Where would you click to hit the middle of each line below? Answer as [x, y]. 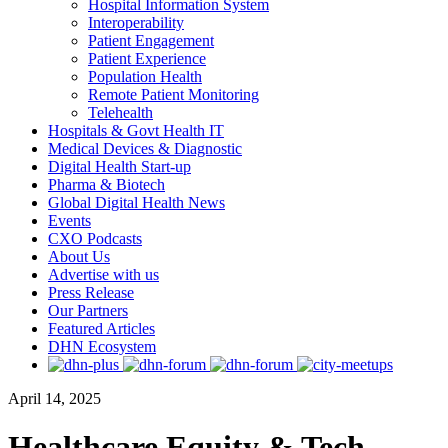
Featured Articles [101, 328]
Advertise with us [103, 274]
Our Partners [88, 310]
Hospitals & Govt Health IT [136, 130]
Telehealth [120, 112]
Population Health [145, 76]
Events [69, 220]
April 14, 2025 [54, 398]
